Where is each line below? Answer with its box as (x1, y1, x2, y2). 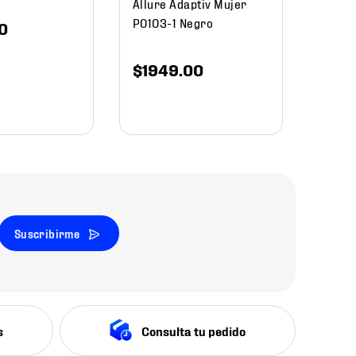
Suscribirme (14, 226, 80, 240)
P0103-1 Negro (132, 14, 214, 30)
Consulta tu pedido (141, 323, 246, 339)
